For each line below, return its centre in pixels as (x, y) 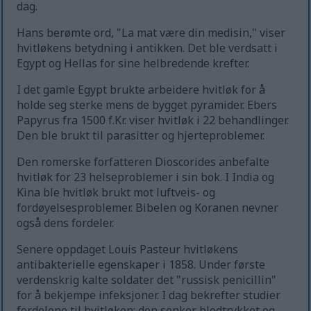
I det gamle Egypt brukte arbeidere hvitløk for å (141, 90)
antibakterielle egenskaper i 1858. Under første (141, 265)
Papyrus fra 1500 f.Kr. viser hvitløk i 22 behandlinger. (153, 120)
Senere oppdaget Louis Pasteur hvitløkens (128, 250)
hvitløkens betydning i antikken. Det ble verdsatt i (148, 48)
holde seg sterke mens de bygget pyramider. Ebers (147, 105)
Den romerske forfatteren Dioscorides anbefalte (143, 162)
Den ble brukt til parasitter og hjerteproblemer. (141, 136)
